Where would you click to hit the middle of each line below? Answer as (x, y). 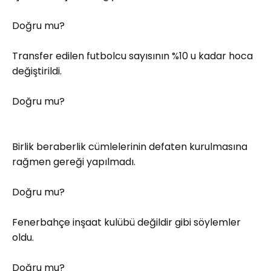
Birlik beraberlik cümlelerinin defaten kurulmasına (130, 147)
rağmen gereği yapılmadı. (74, 162)
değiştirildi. (37, 71)
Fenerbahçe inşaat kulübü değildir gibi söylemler (126, 222)
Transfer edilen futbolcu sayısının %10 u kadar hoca (132, 56)
